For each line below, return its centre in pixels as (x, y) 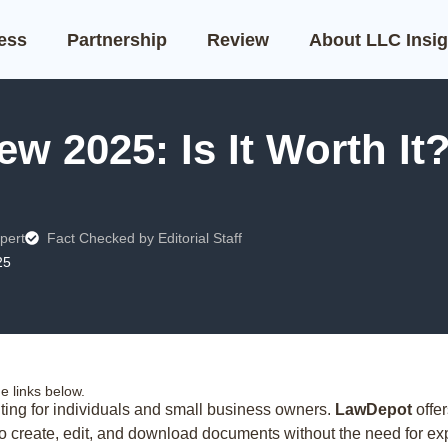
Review (237, 39)
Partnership (116, 39)
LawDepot (373, 409)
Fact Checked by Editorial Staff (145, 238)
